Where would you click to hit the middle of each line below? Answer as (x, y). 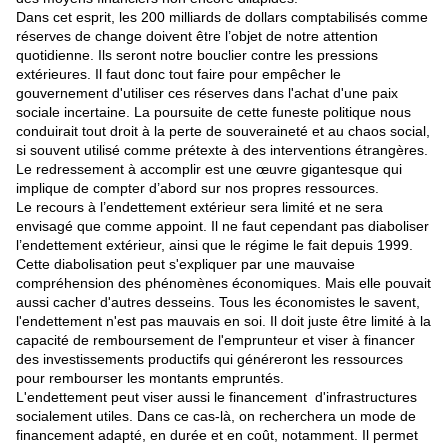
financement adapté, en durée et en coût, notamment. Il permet (217, 435)
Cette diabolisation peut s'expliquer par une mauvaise (185, 264)
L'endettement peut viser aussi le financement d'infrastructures (216, 397)
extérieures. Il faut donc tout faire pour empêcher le (178, 74)
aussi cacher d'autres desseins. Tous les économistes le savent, (218, 302)
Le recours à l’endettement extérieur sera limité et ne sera (199, 207)
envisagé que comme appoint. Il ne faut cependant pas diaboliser (222, 226)
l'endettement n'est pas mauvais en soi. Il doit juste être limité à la (223, 321)
